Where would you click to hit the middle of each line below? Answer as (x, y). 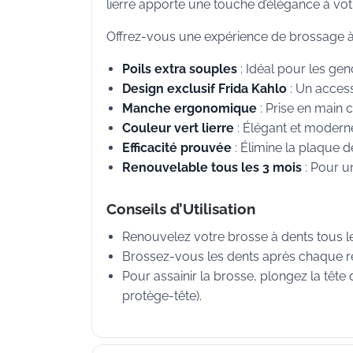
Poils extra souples (180, 69)
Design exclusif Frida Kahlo (204, 89)
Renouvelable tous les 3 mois (212, 168)
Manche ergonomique (190, 109)
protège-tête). (162, 295)
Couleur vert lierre (178, 128)
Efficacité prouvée (177, 148)
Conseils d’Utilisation (181, 208)
